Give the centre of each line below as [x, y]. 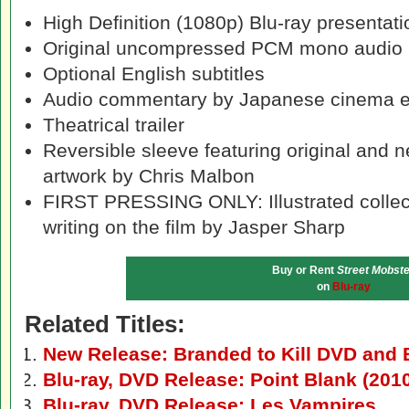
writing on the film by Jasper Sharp [194, 227]
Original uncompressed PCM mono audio [223, 48]
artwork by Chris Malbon [149, 176]
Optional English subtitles [154, 73]
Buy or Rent [304, 270]
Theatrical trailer [114, 125]
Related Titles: [105, 324]
